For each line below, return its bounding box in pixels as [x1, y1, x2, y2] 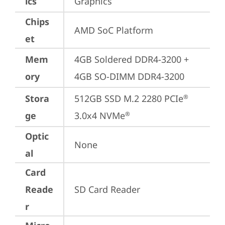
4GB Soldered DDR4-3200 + [74, 53, 189, 65]
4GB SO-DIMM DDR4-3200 [74, 70, 184, 82]
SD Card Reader [74, 183, 140, 195]
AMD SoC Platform [74, 24, 153, 36]
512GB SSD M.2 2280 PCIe [74, 92, 183, 104]
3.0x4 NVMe [74, 109, 125, 122]
